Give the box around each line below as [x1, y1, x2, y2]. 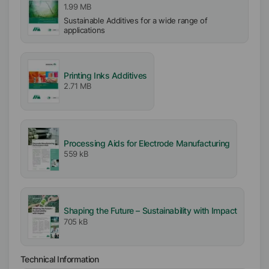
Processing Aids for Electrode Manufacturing [64, 138, 230, 148]
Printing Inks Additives [64, 70, 147, 80]
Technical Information [20, 254, 99, 264]
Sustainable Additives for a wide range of [64, 16, 208, 26]
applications [64, 26, 105, 35]
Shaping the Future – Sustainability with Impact [64, 206, 237, 216]
